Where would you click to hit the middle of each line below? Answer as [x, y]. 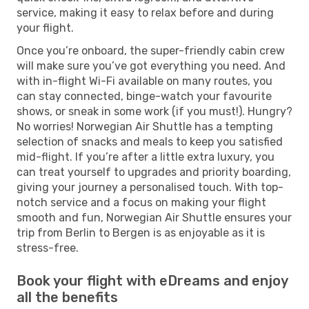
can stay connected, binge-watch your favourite [144, 96]
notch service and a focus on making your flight [141, 202]
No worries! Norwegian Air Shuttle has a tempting [145, 126]
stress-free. [48, 248]
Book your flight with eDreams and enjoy [152, 280]
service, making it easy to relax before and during [145, 12]
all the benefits [67, 297]
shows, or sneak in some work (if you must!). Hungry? [154, 111]
